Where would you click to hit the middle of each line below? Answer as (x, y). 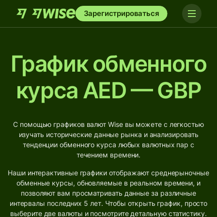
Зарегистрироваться (121, 13)
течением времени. (108, 155)
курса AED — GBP (108, 90)
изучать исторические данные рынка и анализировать (108, 134)
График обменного (108, 63)
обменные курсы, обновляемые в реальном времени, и (108, 183)
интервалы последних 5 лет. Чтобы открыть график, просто (108, 203)
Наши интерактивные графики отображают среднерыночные (108, 173)
